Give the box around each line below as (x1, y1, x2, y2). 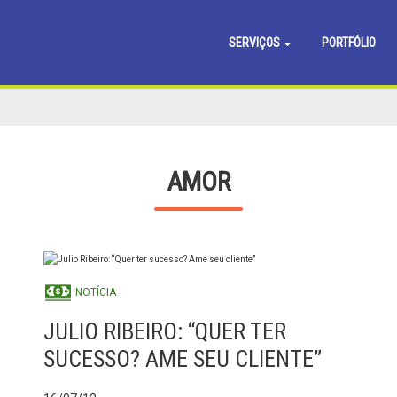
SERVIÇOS (228, 35, 283, 50)
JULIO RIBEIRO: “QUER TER (43, 318, 286, 345)
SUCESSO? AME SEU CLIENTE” (43, 346, 322, 372)
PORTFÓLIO (321, 35, 376, 50)
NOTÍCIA (72, 286, 116, 300)
